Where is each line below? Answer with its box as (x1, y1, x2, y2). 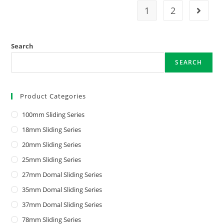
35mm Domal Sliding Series (22, 184, 102, 194)
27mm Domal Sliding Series (22, 169, 102, 179)
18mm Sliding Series (22, 124, 81, 134)
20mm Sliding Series (22, 139, 81, 149)
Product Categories (20, 91, 86, 100)
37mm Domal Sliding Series (22, 199, 102, 209)
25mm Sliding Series (22, 154, 81, 164)
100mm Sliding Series (22, 109, 85, 119)
